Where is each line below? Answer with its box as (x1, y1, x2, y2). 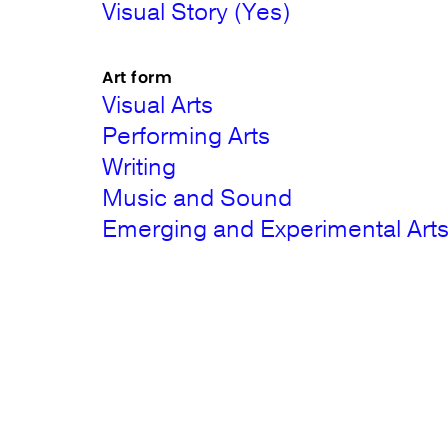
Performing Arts (102, 120, 271, 152)
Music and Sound (102, 182, 293, 214)
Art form (102, 66, 173, 89)
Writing (102, 151, 177, 183)
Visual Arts (102, 89, 214, 121)
